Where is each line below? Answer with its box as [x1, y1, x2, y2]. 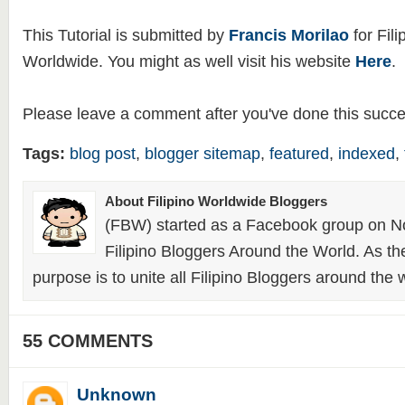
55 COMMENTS [22, 331, 153, 351]
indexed [337, 145, 395, 163]
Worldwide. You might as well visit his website [22, 52, 355, 71]
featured [268, 145, 329, 163]
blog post [69, 145, 136, 163]
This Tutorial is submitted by [22, 26, 229, 44]
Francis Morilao [228, 26, 349, 44]
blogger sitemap [144, 145, 260, 163]
